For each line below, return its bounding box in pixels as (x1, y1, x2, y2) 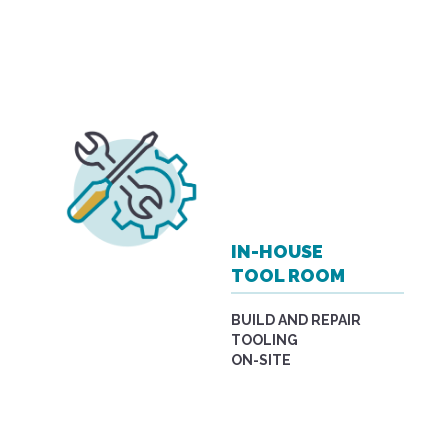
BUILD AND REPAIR (231, 311, 362, 328)
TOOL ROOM (231, 265, 346, 287)
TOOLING (231, 331, 299, 348)
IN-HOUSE (231, 241, 324, 263)
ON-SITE (231, 351, 292, 368)
